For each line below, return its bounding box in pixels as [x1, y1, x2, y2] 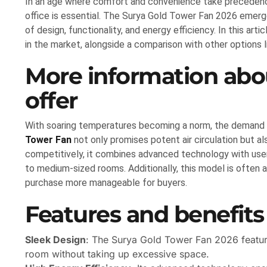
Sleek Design [25, 234, 86, 246]
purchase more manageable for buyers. [25, 177, 187, 189]
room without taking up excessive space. [25, 248, 209, 260]
